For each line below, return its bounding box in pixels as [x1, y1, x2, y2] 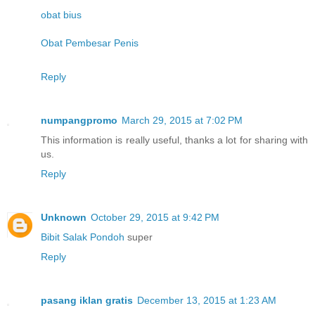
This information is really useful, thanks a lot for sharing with [41, 134, 308, 146]
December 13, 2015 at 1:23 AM [137, 295, 276, 307]
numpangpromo [41, 115, 117, 127]
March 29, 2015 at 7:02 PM [122, 115, 243, 127]
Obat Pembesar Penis [41, 37, 139, 49]
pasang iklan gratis [41, 295, 133, 307]
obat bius [41, 9, 82, 21]
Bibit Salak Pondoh [41, 231, 124, 243]
